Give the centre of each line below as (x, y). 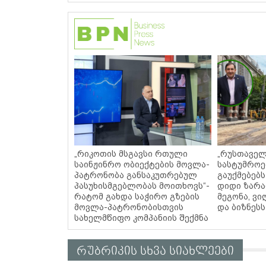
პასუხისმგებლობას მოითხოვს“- (142, 186)
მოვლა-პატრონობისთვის (129, 208)
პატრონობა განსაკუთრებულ (136, 175)
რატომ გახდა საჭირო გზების (137, 197)
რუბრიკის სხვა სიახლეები (155, 251)
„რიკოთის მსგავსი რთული (131, 154)
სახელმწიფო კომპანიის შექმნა (141, 218)
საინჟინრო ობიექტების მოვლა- (142, 165)
